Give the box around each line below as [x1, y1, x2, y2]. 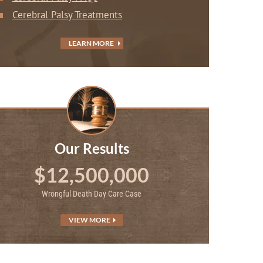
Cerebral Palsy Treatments [12, 8, 122, 21]
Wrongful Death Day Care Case [42, 189, 141, 198]
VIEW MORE [68, 215, 112, 224]
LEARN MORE [68, 39, 115, 48]
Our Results [54, 140, 129, 157]
